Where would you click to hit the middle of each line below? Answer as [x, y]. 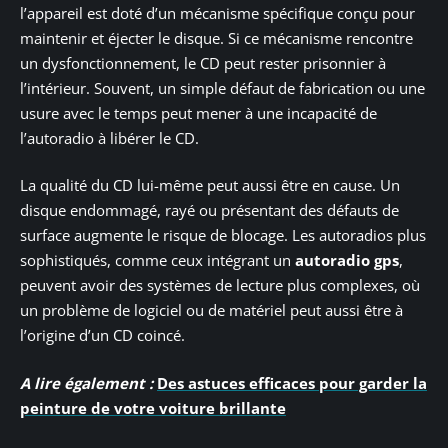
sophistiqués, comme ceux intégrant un [157, 260]
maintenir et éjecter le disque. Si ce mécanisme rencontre [216, 37]
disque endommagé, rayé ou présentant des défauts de [209, 210]
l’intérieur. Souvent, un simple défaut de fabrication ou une [222, 87]
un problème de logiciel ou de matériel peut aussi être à [211, 310]
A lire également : [86, 382]
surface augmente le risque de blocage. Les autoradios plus [223, 235]
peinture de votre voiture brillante [153, 407]
